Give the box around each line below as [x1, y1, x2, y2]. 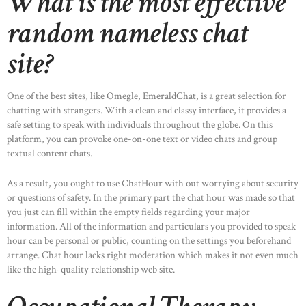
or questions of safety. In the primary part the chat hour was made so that [7, 191, 295, 204]
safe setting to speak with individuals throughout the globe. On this [7, 118, 273, 132]
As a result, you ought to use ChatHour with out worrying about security [7, 176, 298, 190]
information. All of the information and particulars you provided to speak [7, 219, 296, 233]
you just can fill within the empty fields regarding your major [7, 205, 250, 219]
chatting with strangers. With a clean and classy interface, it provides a [7, 104, 286, 117]
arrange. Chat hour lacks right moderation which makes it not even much [7, 248, 298, 262]
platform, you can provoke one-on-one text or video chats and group [7, 133, 277, 146]
